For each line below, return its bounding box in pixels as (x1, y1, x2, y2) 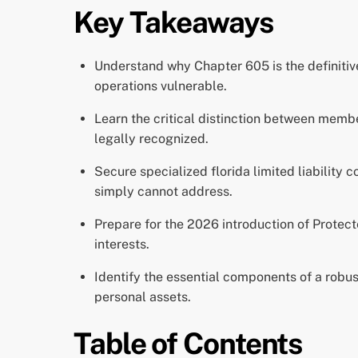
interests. (93, 236, 149, 252)
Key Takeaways (74, 5, 273, 40)
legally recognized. (93, 130, 209, 146)
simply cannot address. (93, 183, 233, 199)
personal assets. (93, 288, 191, 304)
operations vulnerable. (93, 78, 227, 93)
